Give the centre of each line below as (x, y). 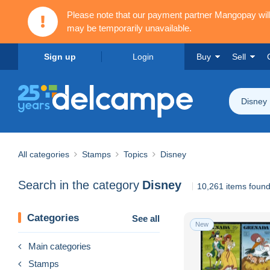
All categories (44, 154)
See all (146, 218)
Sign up (60, 57)
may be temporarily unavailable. (129, 28)
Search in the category (79, 185)
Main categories (60, 246)
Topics (136, 154)
